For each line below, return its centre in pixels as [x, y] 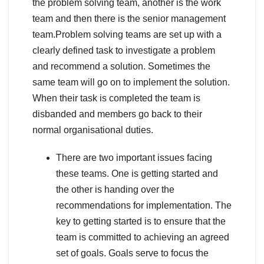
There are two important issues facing [134, 157]
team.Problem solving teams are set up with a [127, 34]
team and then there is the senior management [129, 18]
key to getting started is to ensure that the [141, 221]
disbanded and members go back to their [117, 114]
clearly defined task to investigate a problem [124, 50]
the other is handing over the [115, 189]
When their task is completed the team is [116, 98]
